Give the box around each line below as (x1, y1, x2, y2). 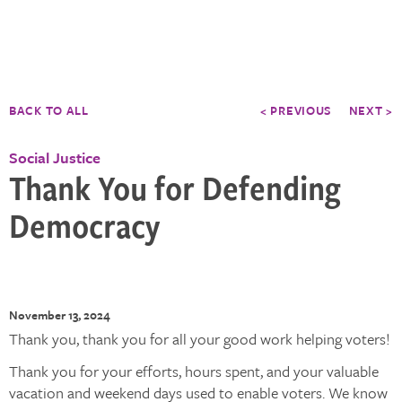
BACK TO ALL (9, 101, 89, 119)
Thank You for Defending (9, 163, 340, 211)
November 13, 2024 (9, 306, 110, 324)
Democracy (9, 201, 160, 249)
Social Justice (9, 146, 100, 169)
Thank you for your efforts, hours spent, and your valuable (9, 360, 379, 382)
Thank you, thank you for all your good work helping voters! (9, 328, 390, 350)
